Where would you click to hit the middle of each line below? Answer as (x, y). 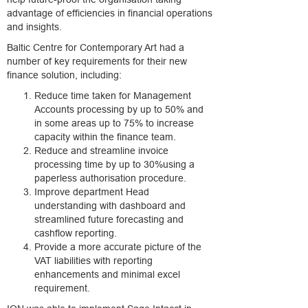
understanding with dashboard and (110, 206)
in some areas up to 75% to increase (114, 123)
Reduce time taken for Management (113, 96)
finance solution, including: (64, 75)
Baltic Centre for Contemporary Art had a (96, 47)
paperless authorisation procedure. (110, 178)
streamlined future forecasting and (109, 219)
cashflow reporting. (76, 233)
